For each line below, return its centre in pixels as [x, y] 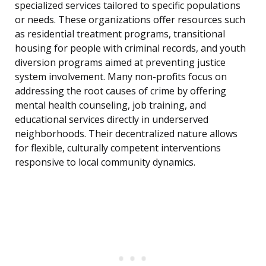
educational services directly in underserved [112, 120]
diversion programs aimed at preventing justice [120, 63]
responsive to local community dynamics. [105, 162]
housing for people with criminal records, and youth [130, 48]
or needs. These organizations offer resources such [130, 20]
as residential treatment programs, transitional [120, 34]
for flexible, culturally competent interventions [118, 148]
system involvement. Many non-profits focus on [121, 77]
